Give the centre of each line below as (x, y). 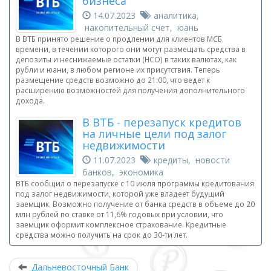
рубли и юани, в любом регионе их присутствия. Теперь (118, 70)
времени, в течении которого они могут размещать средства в (131, 49)
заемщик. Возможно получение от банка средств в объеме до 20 (135, 204)
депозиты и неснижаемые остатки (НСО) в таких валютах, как (126, 60)
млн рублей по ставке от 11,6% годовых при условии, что (119, 214)
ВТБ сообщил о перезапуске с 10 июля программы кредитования (135, 184)
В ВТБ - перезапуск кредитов (162, 122)
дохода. (30, 101)
